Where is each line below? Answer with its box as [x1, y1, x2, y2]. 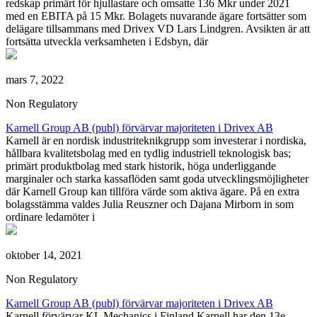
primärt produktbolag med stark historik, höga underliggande [6, 159, 276, 172]
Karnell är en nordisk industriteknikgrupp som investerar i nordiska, [6, 134, 306, 146]
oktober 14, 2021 [6, 248, 82, 261]
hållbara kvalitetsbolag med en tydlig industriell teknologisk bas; [6, 146, 291, 159]
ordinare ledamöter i [6, 210, 95, 223]
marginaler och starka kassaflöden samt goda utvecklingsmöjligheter [6, 172, 309, 185]
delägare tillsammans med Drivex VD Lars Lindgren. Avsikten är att [6, 22, 310, 35]
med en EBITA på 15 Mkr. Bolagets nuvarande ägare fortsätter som [6, 9, 306, 22]
